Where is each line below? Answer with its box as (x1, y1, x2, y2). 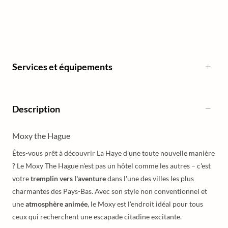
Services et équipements (12, 61, 112, 72)
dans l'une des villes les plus (106, 174, 194, 183)
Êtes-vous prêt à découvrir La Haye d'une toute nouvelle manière (12, 149, 215, 157)
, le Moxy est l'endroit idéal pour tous (88, 199, 203, 208)
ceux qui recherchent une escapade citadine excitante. (12, 212, 182, 221)
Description (12, 103, 60, 115)
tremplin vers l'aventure (31, 174, 106, 183)
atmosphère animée (25, 199, 88, 208)
